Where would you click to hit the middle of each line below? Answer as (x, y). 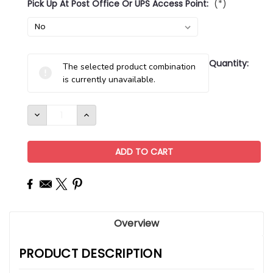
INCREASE (103, 114)
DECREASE (55, 114)
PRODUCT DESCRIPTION (90, 253)
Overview (136, 223)
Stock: (40, 72)
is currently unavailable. (109, 79)
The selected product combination (129, 66)
